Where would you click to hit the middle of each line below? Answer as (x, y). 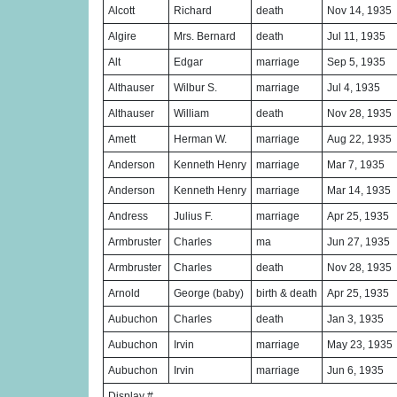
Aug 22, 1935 (359, 139)
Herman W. (200, 139)
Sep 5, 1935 (356, 62)
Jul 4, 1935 (354, 88)
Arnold (124, 293)
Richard (193, 11)
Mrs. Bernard (205, 36)
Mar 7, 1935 (356, 165)
